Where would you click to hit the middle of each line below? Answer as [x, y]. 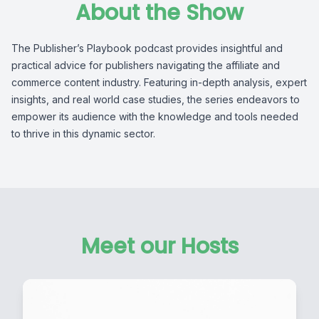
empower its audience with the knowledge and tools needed [155, 116]
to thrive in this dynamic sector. [83, 134]
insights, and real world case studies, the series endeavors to [156, 99]
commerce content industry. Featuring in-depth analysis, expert [159, 82]
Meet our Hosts [159, 246]
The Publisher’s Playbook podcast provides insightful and [147, 48]
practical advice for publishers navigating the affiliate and [146, 65]
